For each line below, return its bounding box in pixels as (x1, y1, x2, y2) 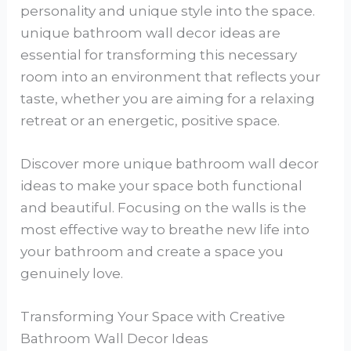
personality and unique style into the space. (20, 3, 316, 19)
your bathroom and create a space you (20, 244, 284, 260)
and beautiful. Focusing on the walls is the (20, 200, 307, 216)
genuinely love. (20, 266, 124, 282)
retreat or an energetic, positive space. (20, 113, 280, 128)
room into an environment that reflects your (20, 69, 321, 85)
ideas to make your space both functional (20, 178, 303, 194)
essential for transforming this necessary (20, 47, 298, 63)
